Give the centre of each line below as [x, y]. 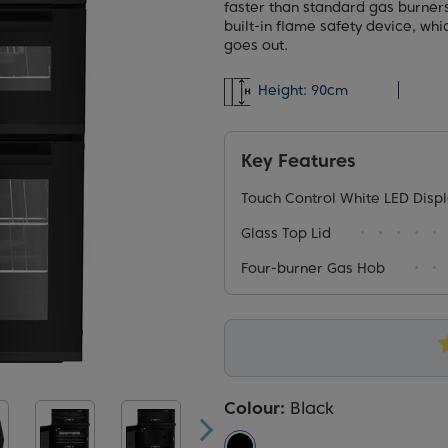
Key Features [298, 160]
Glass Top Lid [286, 233]
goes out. [256, 45]
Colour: [257, 408]
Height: [282, 89]
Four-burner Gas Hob [313, 268]
